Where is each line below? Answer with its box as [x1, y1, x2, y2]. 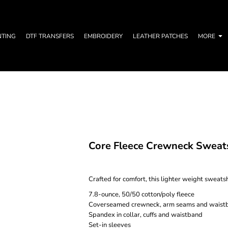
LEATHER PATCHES [133, 32, 188, 41]
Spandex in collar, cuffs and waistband [89, 210, 203, 219]
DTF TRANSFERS [26, 32, 74, 41]
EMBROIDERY [84, 32, 123, 41]
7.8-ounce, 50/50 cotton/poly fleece [89, 190, 194, 199]
